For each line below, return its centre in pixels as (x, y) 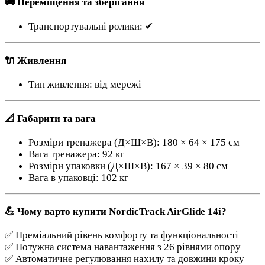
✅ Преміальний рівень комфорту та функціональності (122, 235)
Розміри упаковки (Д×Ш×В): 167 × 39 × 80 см (128, 166)
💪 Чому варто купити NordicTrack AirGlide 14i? (116, 212)
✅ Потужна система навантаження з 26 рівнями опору (123, 247)
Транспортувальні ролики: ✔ (91, 26)
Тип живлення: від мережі (85, 84)
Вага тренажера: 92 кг (76, 154)
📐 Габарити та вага (50, 118)
